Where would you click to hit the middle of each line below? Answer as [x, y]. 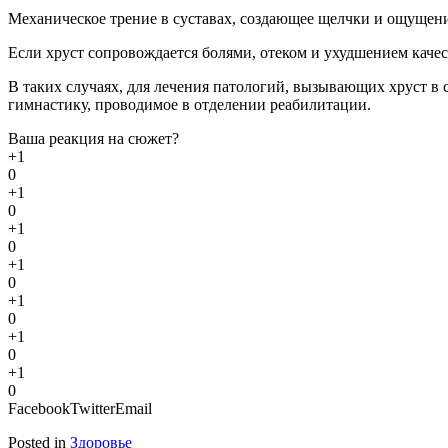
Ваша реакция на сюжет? [93, 138]
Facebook [39, 408]
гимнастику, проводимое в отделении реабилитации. [189, 104]
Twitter [92, 408]
